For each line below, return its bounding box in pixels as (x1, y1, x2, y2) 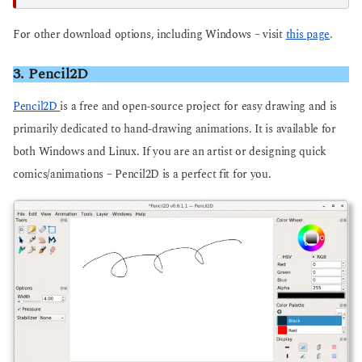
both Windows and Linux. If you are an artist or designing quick (13, 144, 326, 161)
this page (285, 27, 330, 44)
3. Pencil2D (13, 62, 89, 85)
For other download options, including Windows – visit (13, 27, 286, 44)
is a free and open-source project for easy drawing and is (60, 99, 338, 116)
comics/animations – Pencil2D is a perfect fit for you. (13, 166, 271, 183)
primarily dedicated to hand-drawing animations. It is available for (13, 121, 336, 138)
